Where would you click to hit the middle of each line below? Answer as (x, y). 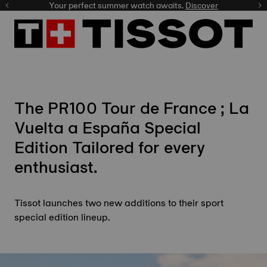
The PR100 (58, 108)
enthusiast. (56, 167)
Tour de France (159, 108)
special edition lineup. (62, 217)
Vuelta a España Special (108, 128)
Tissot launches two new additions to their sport (119, 203)
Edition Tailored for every (110, 147)
